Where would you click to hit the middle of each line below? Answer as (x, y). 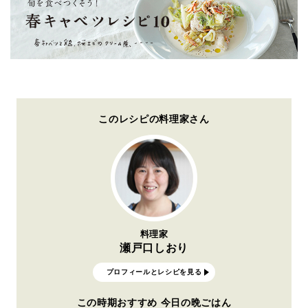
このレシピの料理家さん (154, 118)
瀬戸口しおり (154, 248)
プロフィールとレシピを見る (154, 272)
